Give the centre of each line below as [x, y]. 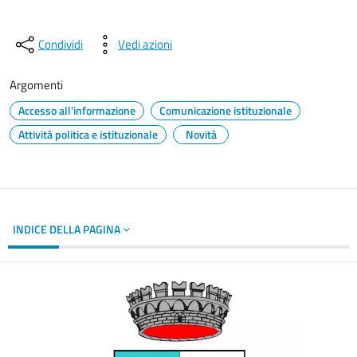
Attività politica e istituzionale [88, 134]
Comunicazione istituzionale [226, 110]
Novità [201, 134]
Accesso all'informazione [77, 110]
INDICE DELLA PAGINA [68, 229]
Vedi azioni [145, 44]
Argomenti [36, 85]
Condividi [61, 44]
